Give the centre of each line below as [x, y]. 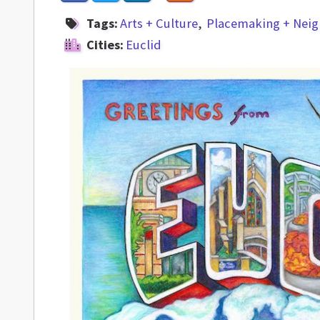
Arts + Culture [159, 23]
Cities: [105, 45]
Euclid [144, 45]
